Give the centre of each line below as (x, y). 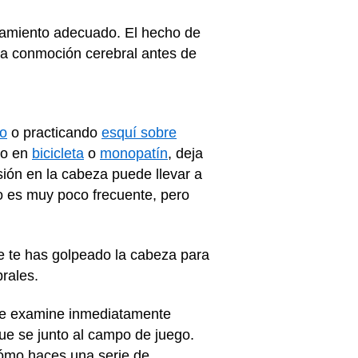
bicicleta (58, 153)
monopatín (134, 153)
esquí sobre (139, 133)
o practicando (54, 133)
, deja (185, 153)
